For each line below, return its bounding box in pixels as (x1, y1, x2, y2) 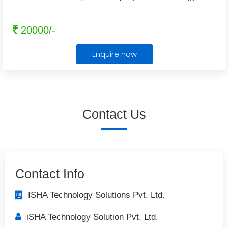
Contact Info (15, 166, 84, 181)
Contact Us (82, 107, 146, 121)
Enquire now (92, 49, 137, 60)
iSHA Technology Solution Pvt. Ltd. (21, 212, 158, 222)
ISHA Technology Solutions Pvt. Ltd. (23, 190, 165, 200)
